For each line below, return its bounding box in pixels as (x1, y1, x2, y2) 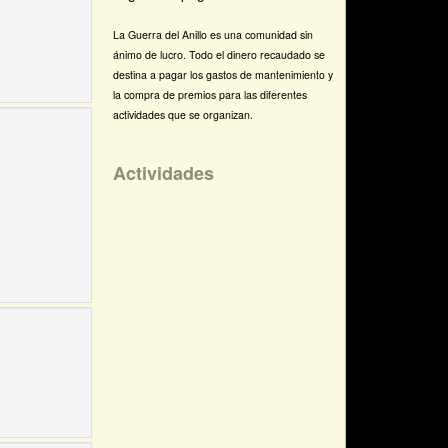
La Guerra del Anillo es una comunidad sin (113, 26, 314, 42)
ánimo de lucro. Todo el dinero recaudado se (113, 46, 326, 62)
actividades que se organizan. (113, 106, 254, 122)
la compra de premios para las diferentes (113, 86, 308, 102)
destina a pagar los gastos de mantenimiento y (113, 66, 334, 82)
